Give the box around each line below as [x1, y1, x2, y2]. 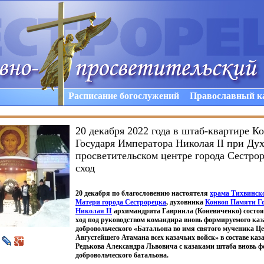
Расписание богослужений [68, 91, 179, 101]
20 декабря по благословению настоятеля [75, 189, 210, 197]
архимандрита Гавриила [112, 207, 193, 215]
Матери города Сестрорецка [75, 198, 166, 206]
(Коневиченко [195, 207, 239, 215]
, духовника [166, 198, 205, 206]
